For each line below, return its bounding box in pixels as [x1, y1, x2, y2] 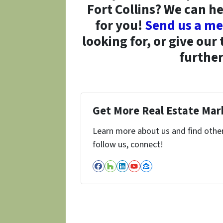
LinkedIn [121, 165, 165, 183]
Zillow [145, 165, 176, 183]
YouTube [133, 165, 177, 183]
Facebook [98, 165, 145, 183]
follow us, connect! [92, 138, 163, 151]
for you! [95, 16, 145, 36]
